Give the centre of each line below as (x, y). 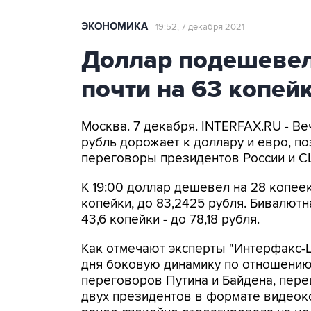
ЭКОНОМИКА (115, 27)
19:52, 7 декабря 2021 (200, 27)
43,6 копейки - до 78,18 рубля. (170, 220)
